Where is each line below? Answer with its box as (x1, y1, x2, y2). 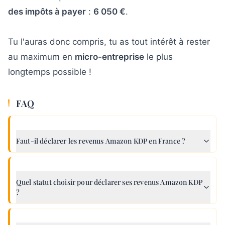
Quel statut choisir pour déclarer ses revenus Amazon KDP (16, 177, 202, 187)
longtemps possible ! (8, 66, 91, 77)
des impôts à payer (8, 6, 86, 17)
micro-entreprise (75, 51, 144, 62)
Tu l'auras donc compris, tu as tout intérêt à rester (8, 36, 210, 47)
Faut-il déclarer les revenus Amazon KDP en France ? (16, 136, 186, 146)
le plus (144, 51, 173, 62)
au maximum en (8, 51, 75, 62)
